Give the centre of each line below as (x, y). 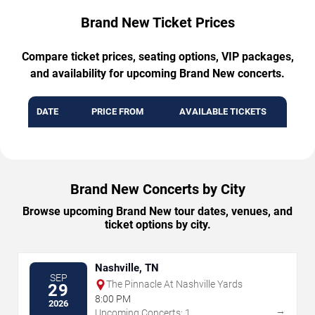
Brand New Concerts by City (157, 189)
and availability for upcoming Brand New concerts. (157, 74)
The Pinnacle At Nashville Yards (174, 284)
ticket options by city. (157, 225)
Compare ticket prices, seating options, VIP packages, (157, 57)
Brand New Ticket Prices (157, 23)
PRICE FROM (117, 112)
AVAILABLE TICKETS (223, 112)
